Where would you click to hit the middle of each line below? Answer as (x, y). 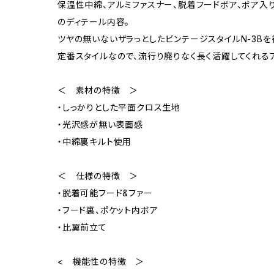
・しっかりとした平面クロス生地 (119, 107)
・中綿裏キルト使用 (95, 142)
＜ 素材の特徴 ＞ (98, 90)
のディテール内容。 (94, 22)
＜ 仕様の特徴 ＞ (98, 176)
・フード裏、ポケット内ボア (108, 210)
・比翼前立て (82, 227)
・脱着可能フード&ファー (105, 193)
